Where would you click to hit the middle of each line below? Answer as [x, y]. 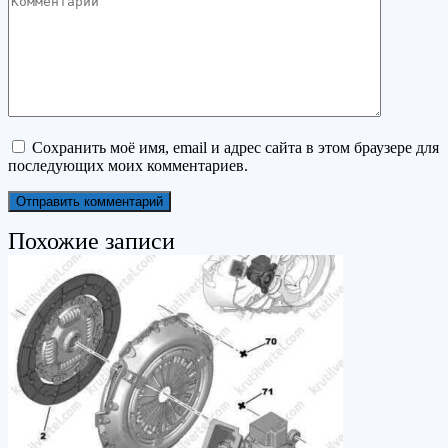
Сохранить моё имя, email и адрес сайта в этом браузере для [235, 147]
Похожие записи [91, 240]
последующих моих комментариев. [128, 165]
